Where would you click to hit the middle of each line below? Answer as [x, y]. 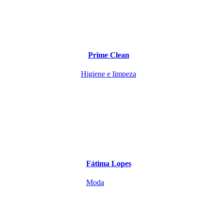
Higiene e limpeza [108, 74]
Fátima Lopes [108, 164]
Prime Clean [108, 55]
